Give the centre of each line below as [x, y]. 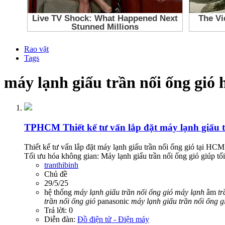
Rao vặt [36, 49]
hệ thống [59, 192]
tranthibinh [61, 165]
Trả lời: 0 [59, 210]
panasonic [113, 201]
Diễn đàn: [61, 219]
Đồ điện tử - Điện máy [113, 219]
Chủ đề [56, 174]
